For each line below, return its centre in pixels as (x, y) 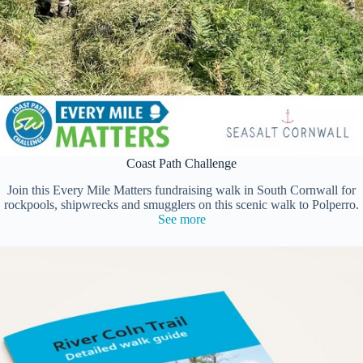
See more (181, 219)
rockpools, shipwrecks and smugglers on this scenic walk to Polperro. (181, 204)
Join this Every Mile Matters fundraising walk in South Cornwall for (181, 190)
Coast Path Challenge (181, 164)
